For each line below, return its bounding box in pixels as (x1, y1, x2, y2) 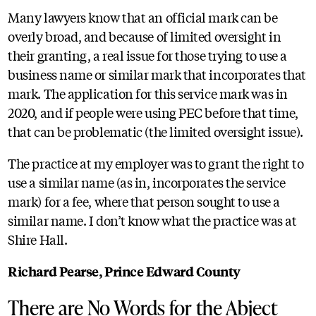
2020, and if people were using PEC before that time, (8, 103, 298, 122)
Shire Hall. (8, 230, 68, 249)
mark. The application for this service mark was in (8, 84, 288, 103)
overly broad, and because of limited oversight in (8, 27, 281, 46)
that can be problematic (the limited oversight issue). (8, 122, 306, 141)
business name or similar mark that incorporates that (8, 65, 306, 84)
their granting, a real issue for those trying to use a (8, 46, 287, 65)
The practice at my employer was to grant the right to (8, 154, 304, 173)
